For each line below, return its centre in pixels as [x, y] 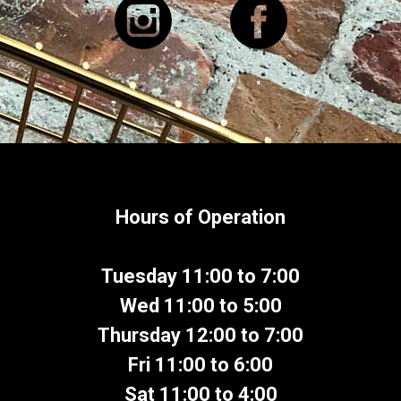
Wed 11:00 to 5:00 [200, 306]
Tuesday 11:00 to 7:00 [200, 277]
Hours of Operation [200, 218]
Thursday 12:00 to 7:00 [200, 336]
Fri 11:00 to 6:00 [200, 365]
